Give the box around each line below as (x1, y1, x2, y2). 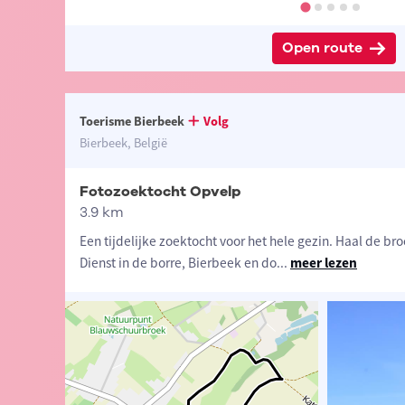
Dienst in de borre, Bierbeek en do (79, 254, 277, 272)
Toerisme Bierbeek (79, 113, 184, 130)
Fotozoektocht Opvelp (79, 182, 240, 202)
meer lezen (289, 254, 357, 272)
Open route (282, 38, 363, 59)
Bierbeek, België (79, 135, 167, 152)
